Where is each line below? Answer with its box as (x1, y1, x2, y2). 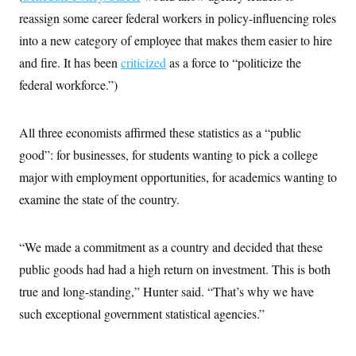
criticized (121, 54, 166, 71)
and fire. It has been (19, 54, 121, 71)
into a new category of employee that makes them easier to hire (19, 32, 332, 48)
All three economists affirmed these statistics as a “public (19, 124, 301, 141)
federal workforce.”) (19, 76, 118, 93)
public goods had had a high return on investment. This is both (19, 261, 331, 277)
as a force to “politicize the (166, 54, 301, 71)
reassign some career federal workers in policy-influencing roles (19, 10, 336, 26)
